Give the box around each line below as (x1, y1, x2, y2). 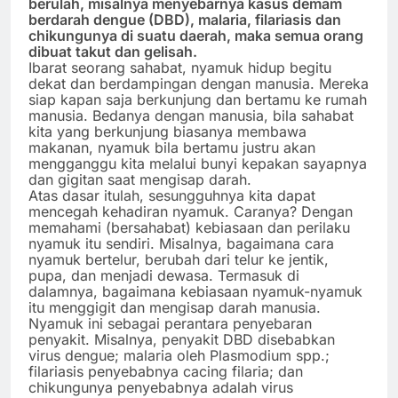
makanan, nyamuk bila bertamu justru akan (28, 139, 315, 157)
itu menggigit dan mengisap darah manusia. (28, 298, 321, 317)
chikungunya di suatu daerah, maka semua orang (28, 27, 363, 45)
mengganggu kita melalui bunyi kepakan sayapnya (28, 155, 367, 173)
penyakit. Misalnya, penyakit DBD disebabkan (28, 330, 335, 349)
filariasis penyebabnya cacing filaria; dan (28, 362, 303, 381)
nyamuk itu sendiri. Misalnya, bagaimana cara (28, 235, 334, 253)
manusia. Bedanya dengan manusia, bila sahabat (28, 107, 354, 125)
